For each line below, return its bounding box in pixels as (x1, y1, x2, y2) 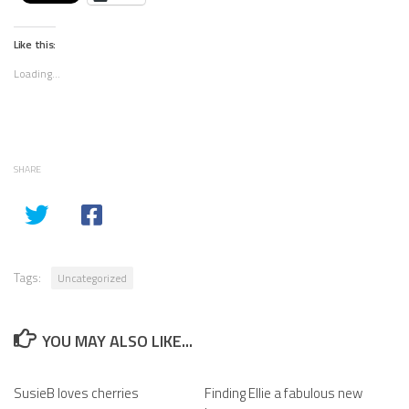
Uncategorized (58, 269, 127, 287)
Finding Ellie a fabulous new (204, 383, 362, 404)
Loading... (14, 65, 60, 82)
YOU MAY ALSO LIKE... (41, 329, 193, 353)
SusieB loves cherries (14, 383, 139, 404)
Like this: (14, 36, 56, 53)
